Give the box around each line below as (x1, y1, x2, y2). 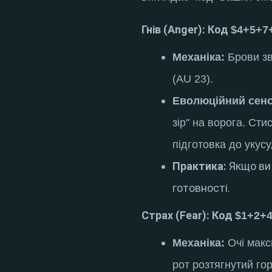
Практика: (172, 159, 227, 172)
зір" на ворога (172, 116, 243, 129)
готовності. (172, 181, 231, 194)
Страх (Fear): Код (141, 208, 236, 222)
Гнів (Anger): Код (141, 22, 231, 36)
